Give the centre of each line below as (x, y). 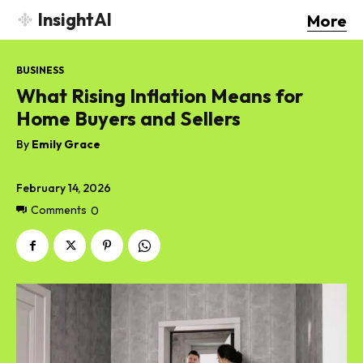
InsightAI (75, 20)
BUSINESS (40, 70)
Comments (59, 210)
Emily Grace (66, 144)
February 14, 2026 (64, 188)
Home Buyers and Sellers (128, 118)
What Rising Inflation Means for (160, 95)
